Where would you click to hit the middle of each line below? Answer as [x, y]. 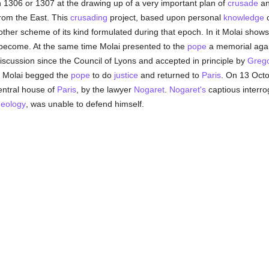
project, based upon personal [165, 17]
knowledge [243, 17]
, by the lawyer [105, 89]
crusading [89, 17]
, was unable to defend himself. [85, 104]
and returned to [170, 75]
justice [126, 75]
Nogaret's [187, 89]
